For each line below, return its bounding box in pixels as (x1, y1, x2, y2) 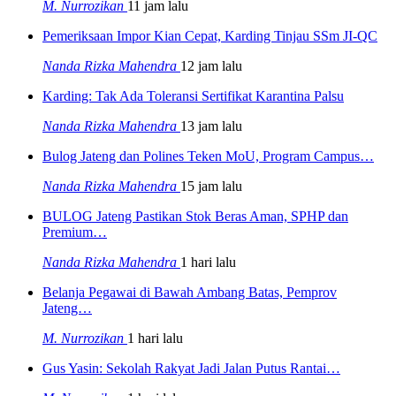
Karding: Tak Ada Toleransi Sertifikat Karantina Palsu (42, 88, 344, 103)
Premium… (42, 224, 107, 240)
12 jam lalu (180, 57, 242, 73)
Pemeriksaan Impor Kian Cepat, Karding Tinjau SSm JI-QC (42, 27, 377, 43)
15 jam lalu (180, 178, 242, 194)
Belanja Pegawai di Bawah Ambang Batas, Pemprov (42, 284, 337, 300)
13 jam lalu (180, 118, 242, 133)
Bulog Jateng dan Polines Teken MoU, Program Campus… (42, 148, 374, 164)
